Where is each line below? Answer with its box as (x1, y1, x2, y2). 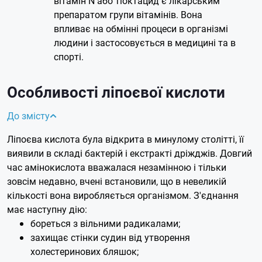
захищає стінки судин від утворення (30, 230, 190, 243)
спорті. (54, 50, 84, 63)
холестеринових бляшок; (30, 244, 139, 257)
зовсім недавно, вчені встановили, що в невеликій (7, 174, 226, 187)
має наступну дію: (7, 202, 87, 215)
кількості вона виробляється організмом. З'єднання (7, 188, 239, 201)
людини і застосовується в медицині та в (54, 36, 236, 49)
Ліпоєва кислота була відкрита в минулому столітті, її (7, 132, 244, 145)
